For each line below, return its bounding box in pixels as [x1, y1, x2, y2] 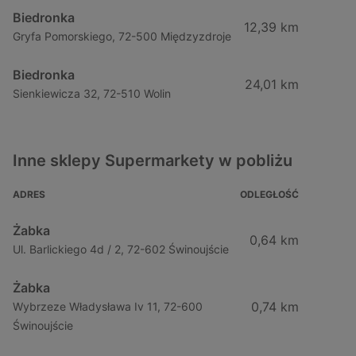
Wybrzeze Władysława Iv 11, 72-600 [13, 300, 203, 313]
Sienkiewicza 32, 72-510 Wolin [13, 87, 171, 100]
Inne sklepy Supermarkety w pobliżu [13, 151, 292, 170]
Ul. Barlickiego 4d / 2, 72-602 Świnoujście [13, 242, 229, 256]
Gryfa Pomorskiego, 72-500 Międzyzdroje [13, 29, 231, 43]
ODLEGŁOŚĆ [240, 188, 299, 200]
